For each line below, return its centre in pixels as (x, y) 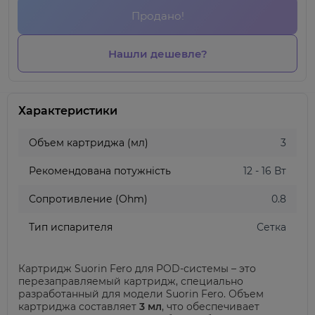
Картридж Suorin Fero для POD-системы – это (137, 269)
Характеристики (68, 111)
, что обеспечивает (211, 307)
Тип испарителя (71, 227)
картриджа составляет (79, 307)
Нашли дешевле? (157, 53)
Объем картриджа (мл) (89, 143)
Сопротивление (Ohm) (88, 199)
